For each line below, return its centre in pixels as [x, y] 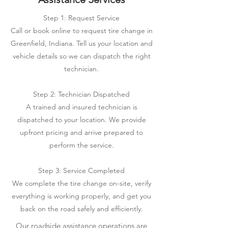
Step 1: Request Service [81, 18]
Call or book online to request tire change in [81, 31]
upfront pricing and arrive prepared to [81, 132]
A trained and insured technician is [81, 107]
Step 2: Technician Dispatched [81, 94]
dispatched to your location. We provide [81, 120]
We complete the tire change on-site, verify [81, 183]
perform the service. [81, 145]
